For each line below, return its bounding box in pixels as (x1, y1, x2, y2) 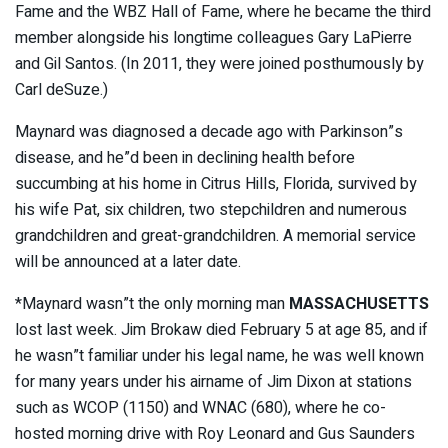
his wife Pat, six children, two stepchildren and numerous (15, 197, 407, 222)
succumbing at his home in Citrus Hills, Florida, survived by (15, 171, 417, 196)
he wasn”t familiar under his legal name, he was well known (15, 343, 424, 368)
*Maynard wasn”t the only (15, 291, 197, 316)
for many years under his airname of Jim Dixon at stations (15, 369, 412, 394)
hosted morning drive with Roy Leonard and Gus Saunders (15, 421, 415, 446)
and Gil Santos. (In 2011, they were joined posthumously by (15, 51, 424, 76)
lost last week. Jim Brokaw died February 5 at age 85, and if (15, 317, 428, 342)
